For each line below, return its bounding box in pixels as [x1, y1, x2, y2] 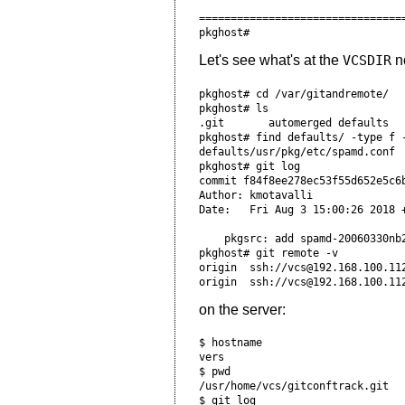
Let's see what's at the [198, 52, 343, 69]
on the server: [198, 301, 286, 317]
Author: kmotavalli [198, 188, 319, 202]
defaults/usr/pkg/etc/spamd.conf [198, 145, 395, 158]
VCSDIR [342, 52, 391, 69]
